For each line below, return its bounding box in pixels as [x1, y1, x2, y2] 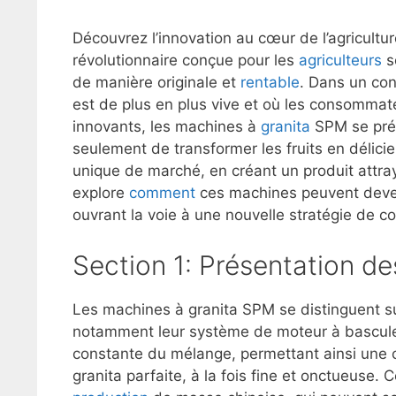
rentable [240, 73, 300, 92]
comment [129, 184, 195, 202]
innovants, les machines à [72, 118, 261, 136]
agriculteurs [299, 51, 382, 70]
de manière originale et [72, 73, 240, 92]
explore [72, 184, 129, 202]
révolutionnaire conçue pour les [72, 51, 299, 70]
